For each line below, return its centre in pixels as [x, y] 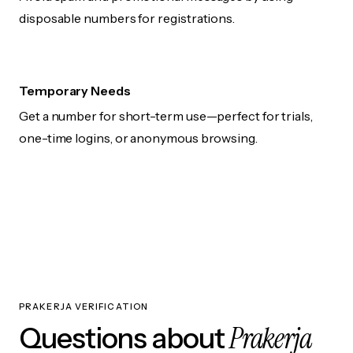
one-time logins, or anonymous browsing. [138, 138]
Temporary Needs [75, 91]
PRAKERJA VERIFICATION [84, 307]
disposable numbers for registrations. [127, 19]
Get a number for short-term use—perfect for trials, [166, 116]
